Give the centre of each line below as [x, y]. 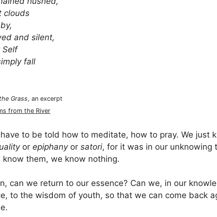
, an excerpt [45, 99]
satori [91, 147]
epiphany [50, 147]
